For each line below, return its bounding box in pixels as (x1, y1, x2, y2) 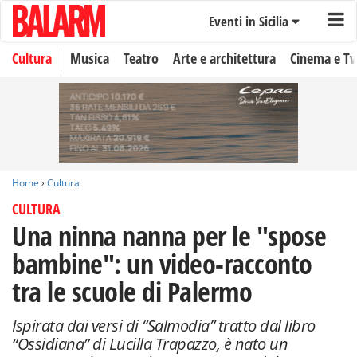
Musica (70, 49, 109, 68)
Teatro (124, 49, 159, 68)
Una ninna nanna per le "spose (12, 218, 327, 254)
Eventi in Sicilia (208, 12, 292, 30)
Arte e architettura (173, 49, 276, 68)
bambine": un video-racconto (12, 245, 312, 282)
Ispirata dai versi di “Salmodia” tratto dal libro (12, 315, 316, 336)
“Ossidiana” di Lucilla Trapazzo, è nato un (12, 333, 288, 355)
